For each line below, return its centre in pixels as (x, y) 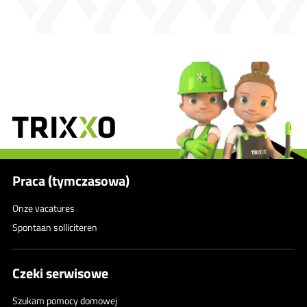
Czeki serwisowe (60, 273)
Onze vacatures (44, 208)
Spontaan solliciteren (55, 227)
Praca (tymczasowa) (71, 180)
